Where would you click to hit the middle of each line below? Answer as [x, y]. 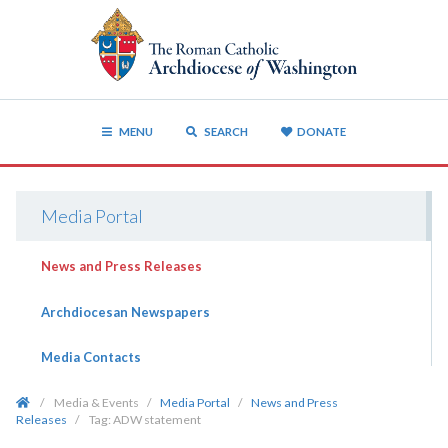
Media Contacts [90, 357]
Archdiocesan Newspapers [125, 311]
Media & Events [96, 402]
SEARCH [224, 131]
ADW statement [156, 419]
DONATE [321, 131]
